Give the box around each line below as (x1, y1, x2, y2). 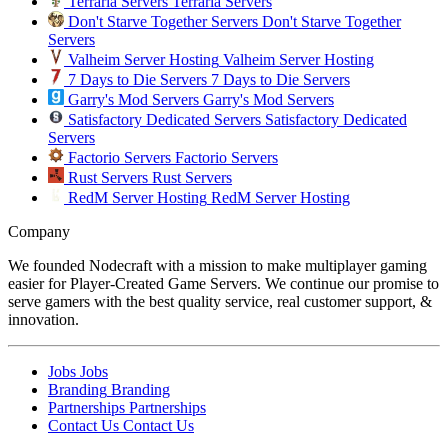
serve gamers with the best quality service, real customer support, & (8, 292, 432, 310)
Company (8, 222, 70, 240)
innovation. (8, 310, 79, 328)
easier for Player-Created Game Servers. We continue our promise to (8, 274, 439, 292)
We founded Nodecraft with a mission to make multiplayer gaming (8, 256, 427, 274)
